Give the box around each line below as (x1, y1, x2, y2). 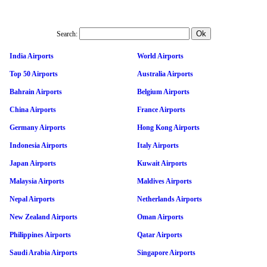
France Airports (137, 105, 185, 114)
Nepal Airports (10, 194, 55, 203)
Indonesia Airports (10, 141, 67, 150)
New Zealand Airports (10, 212, 77, 221)
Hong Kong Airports (137, 123, 200, 132)
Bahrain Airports (10, 87, 62, 96)
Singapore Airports (137, 248, 195, 257)
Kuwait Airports (137, 159, 187, 167)
